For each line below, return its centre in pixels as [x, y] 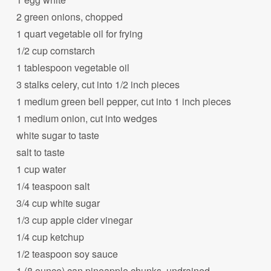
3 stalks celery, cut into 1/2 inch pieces [98, 84]
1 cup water [41, 169]
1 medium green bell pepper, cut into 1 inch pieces [124, 101]
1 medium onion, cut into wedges [87, 118]
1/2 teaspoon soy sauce [67, 253]
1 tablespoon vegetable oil [73, 67]
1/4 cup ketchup [51, 237]
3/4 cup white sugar [58, 203]
